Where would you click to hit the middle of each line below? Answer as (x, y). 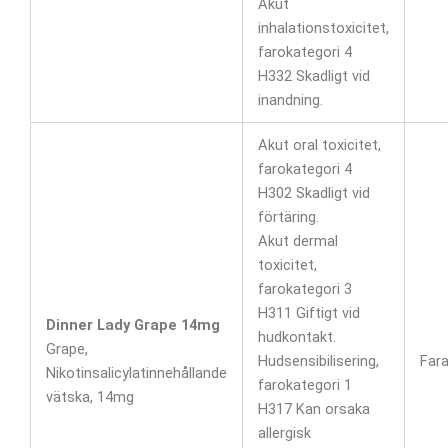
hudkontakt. (296, 336)
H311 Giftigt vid (308, 312)
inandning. (290, 99)
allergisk (284, 432)
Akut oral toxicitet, (319, 144)
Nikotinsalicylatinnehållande (136, 372)
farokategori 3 (304, 288)
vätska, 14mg (89, 396)
